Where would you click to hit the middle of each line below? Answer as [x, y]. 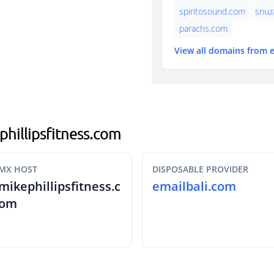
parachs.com [203, 28]
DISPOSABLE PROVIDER [200, 169]
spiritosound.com [212, 11]
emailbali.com [194, 186]
